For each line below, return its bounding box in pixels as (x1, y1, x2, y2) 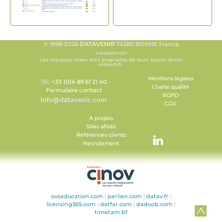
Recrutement (83, 140, 119, 147)
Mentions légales (148, 75, 193, 82)
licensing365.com (47, 200, 96, 208)
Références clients (76, 131, 126, 138)
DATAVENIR (79, 40, 114, 48)
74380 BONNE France (114, 40, 179, 48)
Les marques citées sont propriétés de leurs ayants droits (40, 56, 182, 62)
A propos (89, 114, 113, 121)
